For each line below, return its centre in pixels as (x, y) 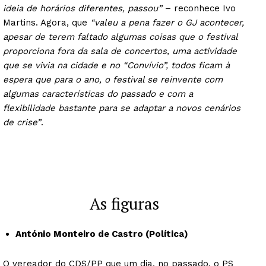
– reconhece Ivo (199, 8)
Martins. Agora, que (47, 22)
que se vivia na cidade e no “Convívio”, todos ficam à (116, 65)
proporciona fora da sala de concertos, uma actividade (120, 51)
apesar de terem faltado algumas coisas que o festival (120, 37)
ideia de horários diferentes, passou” (83, 8)
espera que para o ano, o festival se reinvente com (113, 79)
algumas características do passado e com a (98, 94)
